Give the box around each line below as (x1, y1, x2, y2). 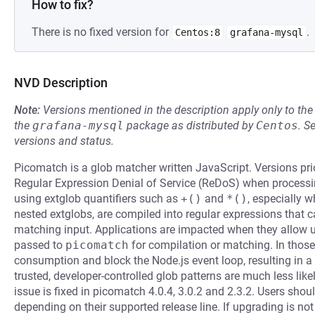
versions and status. (14, 134, 114, 148)
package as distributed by (124, 119, 256, 132)
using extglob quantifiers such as (14, 192, 181, 205)
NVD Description (14, 75, 108, 90)
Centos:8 (175, 27, 220, 38)
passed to (14, 238, 65, 252)
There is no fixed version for (32, 25, 172, 39)
